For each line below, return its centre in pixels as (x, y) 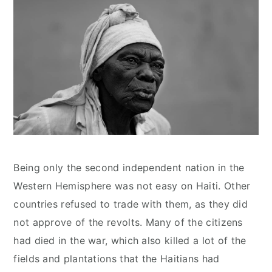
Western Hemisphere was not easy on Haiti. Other (132, 186)
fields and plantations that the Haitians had (117, 259)
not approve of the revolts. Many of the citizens (128, 223)
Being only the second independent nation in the (129, 168)
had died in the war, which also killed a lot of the (130, 241)
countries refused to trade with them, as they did (131, 204)
